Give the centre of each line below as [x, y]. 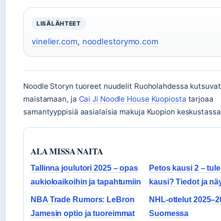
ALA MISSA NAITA [67, 151]
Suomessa [169, 213]
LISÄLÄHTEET [59, 23]
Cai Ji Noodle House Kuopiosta [132, 99]
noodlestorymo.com [120, 41]
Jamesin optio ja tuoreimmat [83, 213]
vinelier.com [55, 41]
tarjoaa [200, 99]
